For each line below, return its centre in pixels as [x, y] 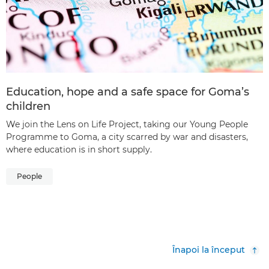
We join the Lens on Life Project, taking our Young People [127, 125]
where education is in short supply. [79, 150]
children [28, 107]
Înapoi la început [209, 250]
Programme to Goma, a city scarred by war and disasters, [127, 137]
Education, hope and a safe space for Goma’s [128, 92]
